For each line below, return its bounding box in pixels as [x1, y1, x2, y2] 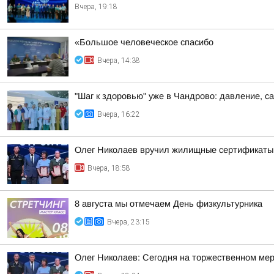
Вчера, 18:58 [87, 164, 130, 172]
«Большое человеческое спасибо [75, 37, 213, 47]
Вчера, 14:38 [97, 56, 140, 65]
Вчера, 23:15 [107, 218, 150, 226]
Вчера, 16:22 [97, 110, 140, 119]
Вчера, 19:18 [75, 2, 117, 11]
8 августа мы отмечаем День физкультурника [75, 199, 262, 209]
